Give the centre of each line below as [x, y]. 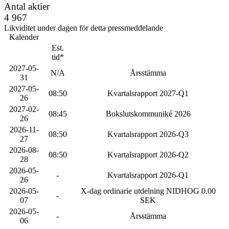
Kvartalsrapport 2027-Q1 [148, 93]
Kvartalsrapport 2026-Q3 [148, 134]
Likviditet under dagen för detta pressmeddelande [84, 28]
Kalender [24, 37]
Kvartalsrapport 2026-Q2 [148, 155]
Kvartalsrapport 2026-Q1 [148, 175]
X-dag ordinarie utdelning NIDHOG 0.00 [148, 191]
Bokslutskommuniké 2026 [148, 114]
